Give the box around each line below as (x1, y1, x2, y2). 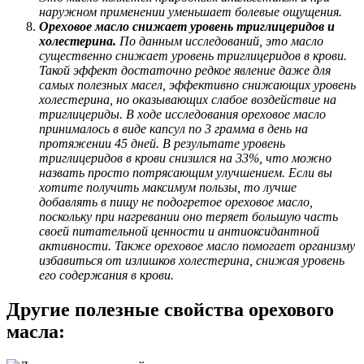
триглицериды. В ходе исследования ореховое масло (39, 106, 326, 121)
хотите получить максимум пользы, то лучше (39, 180, 297, 194)
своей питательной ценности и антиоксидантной (39, 223, 319, 238)
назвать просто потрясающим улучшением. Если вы (39, 165, 332, 180)
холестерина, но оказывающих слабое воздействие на (39, 92, 336, 106)
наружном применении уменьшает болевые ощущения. (39, 4, 342, 19)
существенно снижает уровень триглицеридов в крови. (39, 48, 347, 63)
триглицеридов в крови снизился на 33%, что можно (39, 150, 331, 165)
